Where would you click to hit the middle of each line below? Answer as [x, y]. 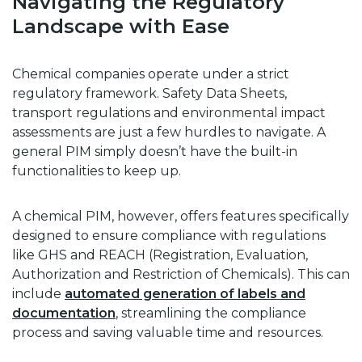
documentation [64, 314]
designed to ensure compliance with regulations [169, 236]
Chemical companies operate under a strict [151, 74]
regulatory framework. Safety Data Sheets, [149, 94]
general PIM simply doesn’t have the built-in [155, 152]
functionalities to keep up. [97, 171]
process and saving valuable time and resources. [168, 333]
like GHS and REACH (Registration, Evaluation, [160, 255]
